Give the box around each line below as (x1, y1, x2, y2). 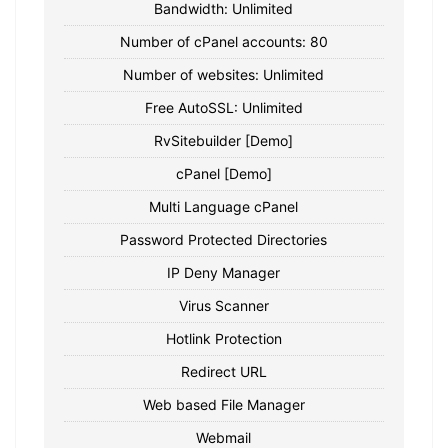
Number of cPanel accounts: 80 (119, 32, 328, 50)
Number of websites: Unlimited (123, 65, 325, 83)
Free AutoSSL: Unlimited (144, 98, 303, 116)
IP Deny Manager (167, 263, 281, 281)
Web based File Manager (142, 395, 305, 413)
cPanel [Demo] (175, 164, 272, 182)
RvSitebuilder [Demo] (154, 131, 294, 149)
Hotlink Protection (165, 329, 282, 347)
